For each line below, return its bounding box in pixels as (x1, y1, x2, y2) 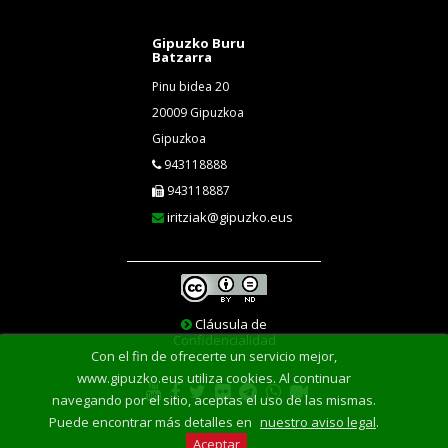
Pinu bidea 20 (152, 78, 229, 96)
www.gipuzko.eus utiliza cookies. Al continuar (77, 369, 351, 387)
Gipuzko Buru (152, 34, 245, 53)
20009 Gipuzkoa (152, 104, 244, 122)
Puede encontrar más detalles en (49, 413, 255, 431)
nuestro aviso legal (260, 413, 376, 431)
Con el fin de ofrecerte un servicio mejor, (91, 347, 337, 365)
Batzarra (152, 48, 212, 67)
